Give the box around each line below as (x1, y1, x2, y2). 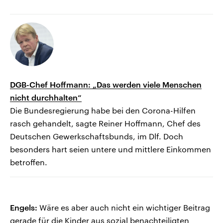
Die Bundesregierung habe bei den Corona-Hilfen (10, 106, 196, 115)
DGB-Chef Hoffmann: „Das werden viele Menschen (10, 80, 202, 90)
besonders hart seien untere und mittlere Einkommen (10, 144, 211, 154)
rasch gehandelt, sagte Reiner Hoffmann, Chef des (10, 118, 201, 128)
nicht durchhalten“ (10, 93, 82, 103)
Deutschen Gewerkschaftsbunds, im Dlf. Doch (10, 131, 183, 141)
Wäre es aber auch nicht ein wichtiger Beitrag (37, 203, 210, 213)
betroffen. (10, 157, 47, 167)
